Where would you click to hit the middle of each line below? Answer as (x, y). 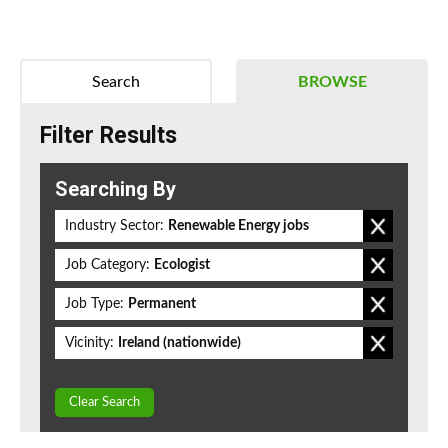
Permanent (162, 304)
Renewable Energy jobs (238, 226)
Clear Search (104, 403)
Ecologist (182, 265)
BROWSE (332, 82)
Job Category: (107, 265)
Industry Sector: (114, 226)
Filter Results (108, 136)
